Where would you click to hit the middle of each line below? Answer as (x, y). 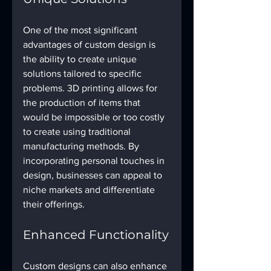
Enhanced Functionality (96, 235)
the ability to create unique (81, 59)
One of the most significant (81, 30)
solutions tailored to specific (83, 74)
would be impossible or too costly (95, 117)
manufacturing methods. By (82, 146)
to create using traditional (78, 132)
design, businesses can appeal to (94, 175)
